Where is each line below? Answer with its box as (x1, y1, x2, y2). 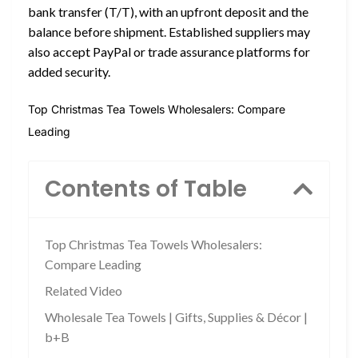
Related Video (45, 283, 122, 299)
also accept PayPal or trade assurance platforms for (28, 43, 310, 59)
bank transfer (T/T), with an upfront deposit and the (28, 3, 308, 19)
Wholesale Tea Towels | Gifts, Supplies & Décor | (45, 309, 308, 325)
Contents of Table (45, 173, 247, 205)
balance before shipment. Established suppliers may (28, 23, 310, 39)
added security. (28, 63, 110, 79)
